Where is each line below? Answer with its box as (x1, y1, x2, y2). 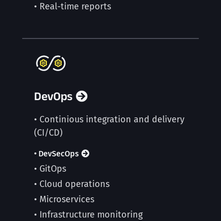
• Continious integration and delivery (34, 114, 184, 125)
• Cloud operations (34, 179, 110, 189)
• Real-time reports (34, 1, 111, 12)
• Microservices (34, 194, 94, 205)
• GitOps (34, 163, 66, 174)
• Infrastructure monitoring (34, 209, 143, 220)
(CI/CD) (34, 127, 63, 138)
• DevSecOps (34, 149, 79, 158)
